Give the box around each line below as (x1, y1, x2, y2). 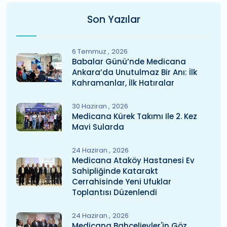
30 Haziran (72, 101, 108, 111)
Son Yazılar (87, 13, 140, 26)
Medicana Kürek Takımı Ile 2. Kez (72, 111, 197, 122)
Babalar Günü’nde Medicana (72, 56, 186, 67)
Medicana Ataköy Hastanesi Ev (72, 155, 195, 166)
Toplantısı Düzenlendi (72, 187, 157, 198)
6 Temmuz (72, 47, 108, 56)
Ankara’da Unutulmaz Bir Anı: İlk (72, 67, 197, 78)
